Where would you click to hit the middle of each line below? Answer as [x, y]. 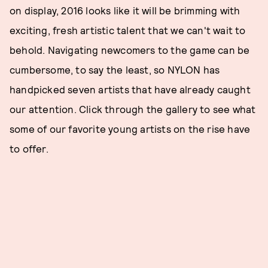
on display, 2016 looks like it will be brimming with [125, 10]
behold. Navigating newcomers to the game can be [130, 50]
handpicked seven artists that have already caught [130, 89]
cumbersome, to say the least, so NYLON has [115, 69]
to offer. [32, 148]
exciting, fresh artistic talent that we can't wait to [128, 30]
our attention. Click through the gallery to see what [133, 109]
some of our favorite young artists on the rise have [130, 129]
